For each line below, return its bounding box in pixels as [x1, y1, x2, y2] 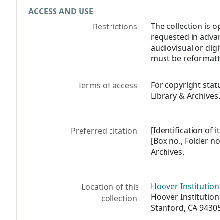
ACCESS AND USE [28, 6, 93, 17]
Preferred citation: [71, 125, 139, 137]
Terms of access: [78, 80, 139, 91]
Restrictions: [93, 21, 139, 32]
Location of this [82, 181, 139, 192]
